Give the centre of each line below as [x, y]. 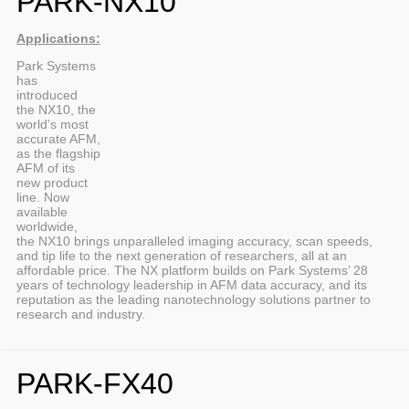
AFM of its [46, 168]
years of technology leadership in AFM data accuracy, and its [192, 284]
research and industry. [81, 314]
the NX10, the [56, 109]
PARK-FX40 [95, 383]
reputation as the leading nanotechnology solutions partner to [194, 299]
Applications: [58, 38]
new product [52, 182]
